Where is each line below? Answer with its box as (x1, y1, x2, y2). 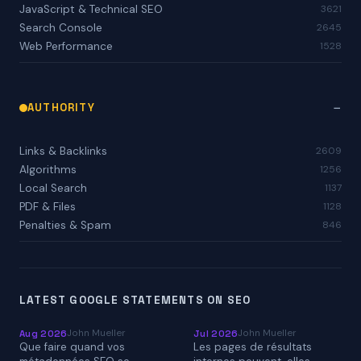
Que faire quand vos (19, 339, 125, 354)
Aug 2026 (19, 327, 68, 339)
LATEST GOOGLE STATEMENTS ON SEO (19, 293, 251, 307)
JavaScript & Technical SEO (19, 2, 163, 16)
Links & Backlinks (19, 143, 107, 158)
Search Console (19, 20, 102, 35)
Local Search (19, 180, 87, 195)
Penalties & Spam (19, 218, 111, 232)
